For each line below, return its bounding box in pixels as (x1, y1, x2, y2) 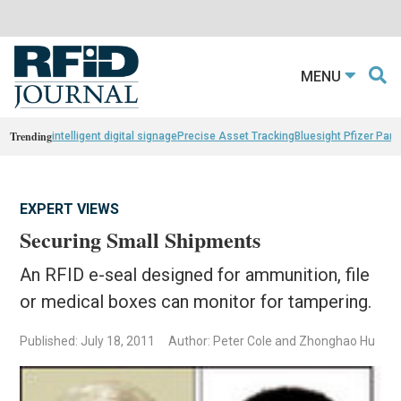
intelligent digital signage (52, 129, 178, 142)
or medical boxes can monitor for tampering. (20, 290, 372, 312)
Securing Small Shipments (20, 223, 261, 255)
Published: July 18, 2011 (20, 333, 156, 348)
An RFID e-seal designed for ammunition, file (20, 263, 371, 286)
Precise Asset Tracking (177, 129, 295, 142)
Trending (10, 128, 53, 144)
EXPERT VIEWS (20, 200, 120, 218)
